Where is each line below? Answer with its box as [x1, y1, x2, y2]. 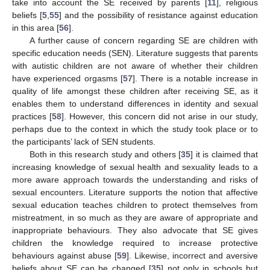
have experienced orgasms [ [12, 74, 123, 84]
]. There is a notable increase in [133, 74, 258, 84]
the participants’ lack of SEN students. [12, 137, 155, 147]
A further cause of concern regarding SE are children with [29, 36, 258, 46]
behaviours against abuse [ [12, 251, 117, 261]
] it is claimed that [190, 149, 259, 160]
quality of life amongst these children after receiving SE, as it [12, 86, 258, 96]
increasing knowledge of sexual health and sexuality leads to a [12, 162, 258, 172]
